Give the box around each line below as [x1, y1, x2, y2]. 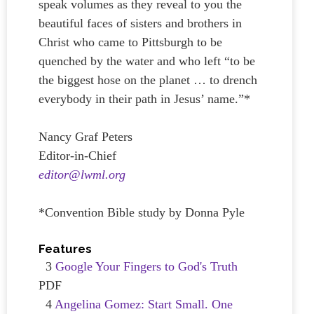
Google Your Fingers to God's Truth [55, 259, 238, 273]
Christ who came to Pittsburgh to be [39, 35, 222, 49]
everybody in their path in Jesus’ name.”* [39, 92, 250, 106]
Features [39, 242, 92, 256]
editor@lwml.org [39, 168, 125, 182]
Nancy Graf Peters [39, 130, 132, 144]
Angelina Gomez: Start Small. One [55, 297, 233, 311]
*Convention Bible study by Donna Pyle [39, 205, 245, 219]
